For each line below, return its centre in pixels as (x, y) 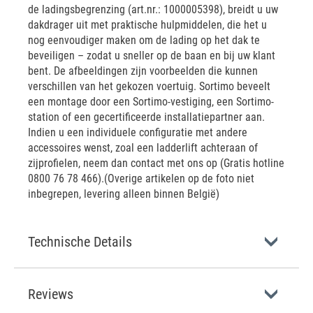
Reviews (51, 294)
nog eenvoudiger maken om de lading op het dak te (144, 40)
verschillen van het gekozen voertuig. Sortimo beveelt (149, 86)
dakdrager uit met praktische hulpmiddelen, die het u (147, 25)
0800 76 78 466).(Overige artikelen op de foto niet (141, 179)
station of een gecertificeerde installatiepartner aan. (146, 117)
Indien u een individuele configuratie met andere (138, 132)
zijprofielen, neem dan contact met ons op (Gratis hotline (156, 163)
